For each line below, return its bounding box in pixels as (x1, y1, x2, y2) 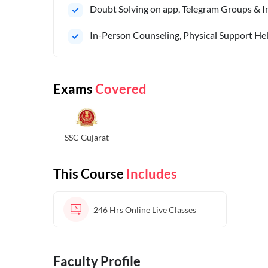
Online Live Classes (125, 204, 196, 215)
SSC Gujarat (64, 132, 109, 143)
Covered (95, 81, 147, 98)
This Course (53, 166, 126, 182)
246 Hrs (93, 204, 123, 215)
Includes (126, 166, 177, 182)
